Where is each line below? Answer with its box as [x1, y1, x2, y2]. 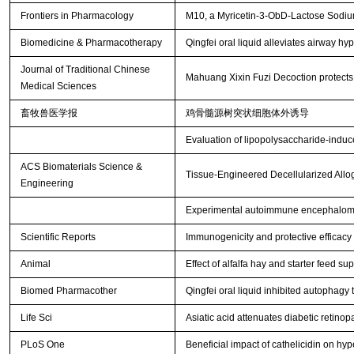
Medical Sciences [20, 81, 96, 92]
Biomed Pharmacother [20, 285, 117, 297]
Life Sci [20, 312, 52, 324]
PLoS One [20, 339, 65, 351]
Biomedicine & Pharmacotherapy [20, 37, 162, 49]
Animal [20, 258, 51, 270]
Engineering [20, 178, 73, 190]
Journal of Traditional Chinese [20, 64, 150, 76]
